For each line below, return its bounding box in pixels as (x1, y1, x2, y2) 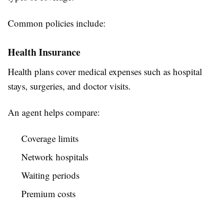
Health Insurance (8, 45, 80, 60)
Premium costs (21, 187, 76, 200)
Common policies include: (8, 17, 106, 30)
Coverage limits (21, 132, 78, 145)
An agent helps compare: (8, 106, 100, 119)
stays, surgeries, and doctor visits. (8, 80, 131, 93)
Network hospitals (21, 151, 88, 163)
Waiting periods (21, 169, 79, 182)
